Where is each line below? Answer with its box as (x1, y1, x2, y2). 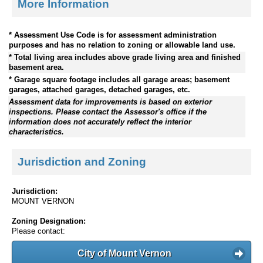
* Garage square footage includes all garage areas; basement (9, 75, 230, 84)
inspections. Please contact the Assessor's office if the (9, 107, 207, 116)
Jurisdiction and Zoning (18, 156, 146, 168)
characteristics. (9, 127, 64, 136)
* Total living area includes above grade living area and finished (9, 52, 241, 62)
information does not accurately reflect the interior (9, 117, 191, 126)
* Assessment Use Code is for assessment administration (9, 30, 217, 39)
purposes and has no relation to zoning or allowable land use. (9, 40, 235, 49)
